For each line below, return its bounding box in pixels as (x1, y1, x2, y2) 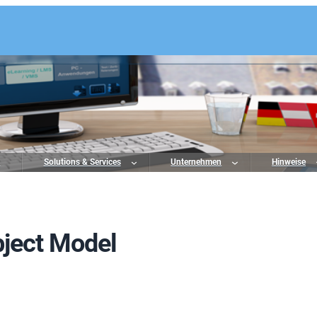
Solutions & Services (43, 157, 121, 167)
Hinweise (272, 157, 306, 167)
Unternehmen (171, 157, 222, 167)
